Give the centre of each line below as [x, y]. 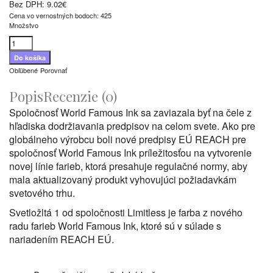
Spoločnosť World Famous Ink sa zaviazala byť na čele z [130, 113]
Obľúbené [23, 70]
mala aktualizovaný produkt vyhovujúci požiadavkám [123, 180]
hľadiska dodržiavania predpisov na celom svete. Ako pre [132, 126]
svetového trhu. [42, 193]
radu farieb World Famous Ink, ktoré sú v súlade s [115, 226]
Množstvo [24, 25]
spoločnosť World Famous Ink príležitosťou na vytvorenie [130, 153]
